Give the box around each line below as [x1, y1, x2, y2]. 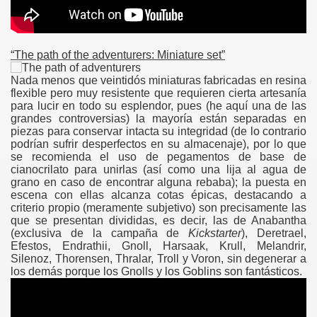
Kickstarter [188, 227, 242, 239]
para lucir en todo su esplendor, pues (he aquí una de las [11, 100, 306, 112]
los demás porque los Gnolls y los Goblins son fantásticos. [11, 265, 302, 277]
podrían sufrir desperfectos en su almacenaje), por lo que [11, 138, 306, 150]
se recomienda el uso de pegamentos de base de [11, 151, 306, 163]
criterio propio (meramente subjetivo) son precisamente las [11, 202, 306, 214]
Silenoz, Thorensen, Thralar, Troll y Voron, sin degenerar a [11, 253, 306, 265]
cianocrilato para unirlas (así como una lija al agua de [11, 163, 306, 175]
